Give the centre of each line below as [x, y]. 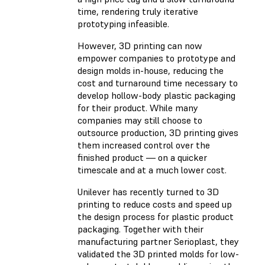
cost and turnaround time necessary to [158, 83]
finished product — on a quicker [142, 158]
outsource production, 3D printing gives [158, 133]
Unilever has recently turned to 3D [148, 192]
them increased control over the [144, 145]
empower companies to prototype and [156, 58]
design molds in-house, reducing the [151, 71]
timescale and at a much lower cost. [152, 170]
